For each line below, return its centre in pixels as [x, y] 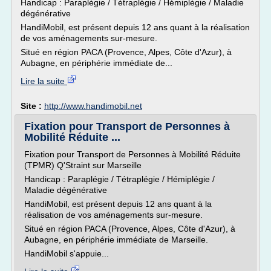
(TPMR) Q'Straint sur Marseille [83, 165]
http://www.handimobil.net [93, 106]
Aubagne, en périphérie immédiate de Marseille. [116, 240]
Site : [32, 106]
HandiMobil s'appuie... [67, 253]
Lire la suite [44, 81]
